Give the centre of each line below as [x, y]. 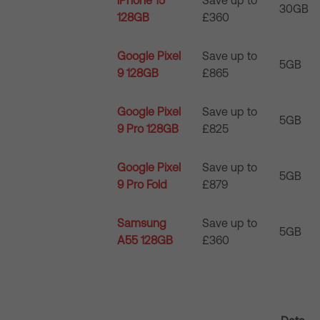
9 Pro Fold [142, 184]
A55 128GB [145, 240]
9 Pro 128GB [148, 129]
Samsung [142, 223]
